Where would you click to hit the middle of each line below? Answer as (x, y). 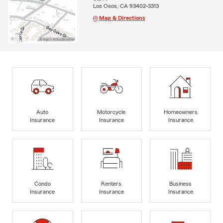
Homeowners (180, 112)
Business (181, 183)
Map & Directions (122, 18)
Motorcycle (111, 112)
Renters (111, 183)
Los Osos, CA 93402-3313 (126, 6)
